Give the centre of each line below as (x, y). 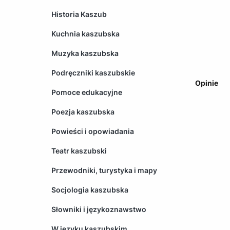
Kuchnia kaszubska (85, 33)
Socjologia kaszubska (90, 189)
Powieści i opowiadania (93, 131)
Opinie (207, 83)
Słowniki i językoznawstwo (99, 209)
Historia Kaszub (79, 14)
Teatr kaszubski (79, 150)
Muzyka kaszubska (85, 53)
